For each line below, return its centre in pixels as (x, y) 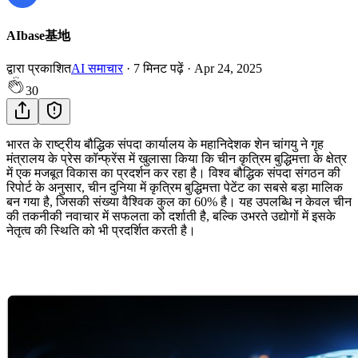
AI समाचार (97, 69)
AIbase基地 (38, 36)
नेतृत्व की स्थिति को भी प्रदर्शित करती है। (101, 231)
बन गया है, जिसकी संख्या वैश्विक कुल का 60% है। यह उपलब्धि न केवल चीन (179, 202)
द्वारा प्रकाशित (39, 69)
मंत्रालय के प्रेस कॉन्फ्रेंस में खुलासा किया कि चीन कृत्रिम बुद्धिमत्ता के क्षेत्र (177, 159)
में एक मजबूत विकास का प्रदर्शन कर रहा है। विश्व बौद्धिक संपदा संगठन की (173, 173)
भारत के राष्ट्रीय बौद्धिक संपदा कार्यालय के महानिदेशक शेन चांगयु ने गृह (165, 145)
